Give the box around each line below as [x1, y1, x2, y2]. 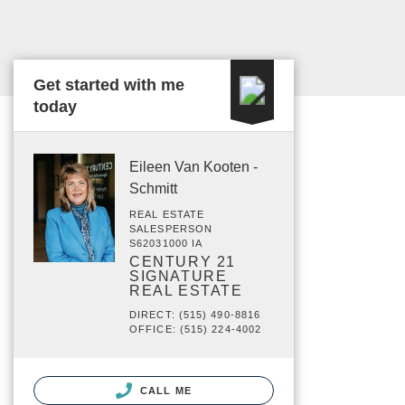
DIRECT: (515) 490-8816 [129, 309, 261, 320]
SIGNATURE [129, 268, 228, 284]
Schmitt [129, 181, 177, 196]
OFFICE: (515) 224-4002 [129, 324, 262, 334]
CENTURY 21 [129, 254, 236, 269]
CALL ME [137, 385, 192, 396]
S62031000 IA [129, 238, 203, 249]
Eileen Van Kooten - [129, 159, 258, 174]
